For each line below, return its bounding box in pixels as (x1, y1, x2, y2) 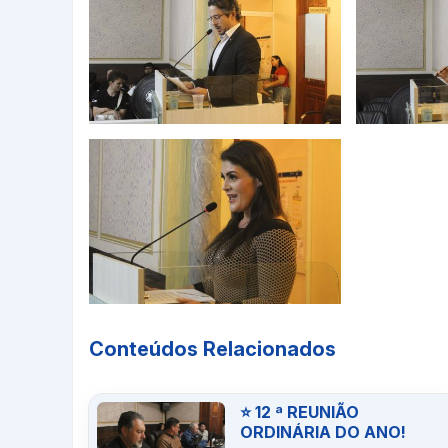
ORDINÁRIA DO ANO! (240, 422, 406, 443)
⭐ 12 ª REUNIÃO (240, 402, 359, 423)
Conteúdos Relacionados (89, 337, 336, 362)
